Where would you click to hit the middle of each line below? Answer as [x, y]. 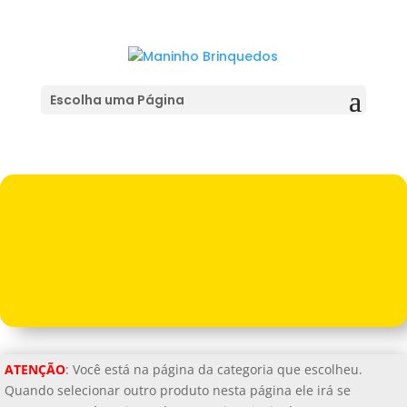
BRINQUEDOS [203, 41]
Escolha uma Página [117, 99]
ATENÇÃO [35, 370]
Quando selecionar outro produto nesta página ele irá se [178, 391]
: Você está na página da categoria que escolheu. [214, 370]
